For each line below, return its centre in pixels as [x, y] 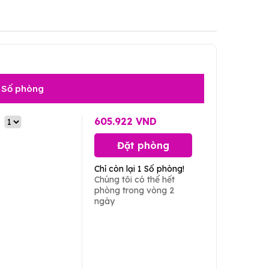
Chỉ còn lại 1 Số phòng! [139, 169]
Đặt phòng [143, 145]
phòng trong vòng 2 [134, 190]
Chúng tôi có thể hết [134, 180]
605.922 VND [125, 121]
